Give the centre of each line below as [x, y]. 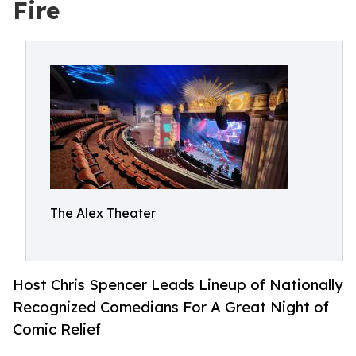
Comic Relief [57, 329]
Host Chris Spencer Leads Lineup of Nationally [178, 285]
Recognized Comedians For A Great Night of [171, 307]
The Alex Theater [103, 213]
